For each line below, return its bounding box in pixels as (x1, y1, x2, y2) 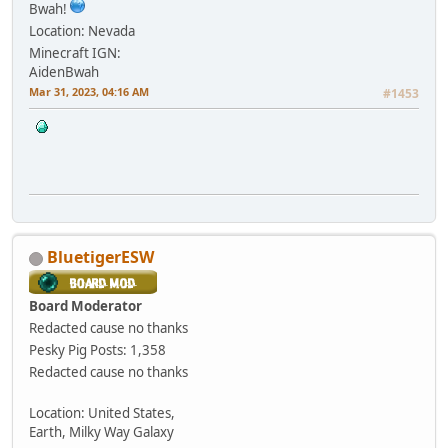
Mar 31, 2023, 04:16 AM (29, 84, 149, 100)
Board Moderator (29, 297, 142, 316)
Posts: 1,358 (90, 341, 166, 360)
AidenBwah (29, 63, 99, 82)
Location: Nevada (29, 22, 135, 41)
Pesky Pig (29, 341, 87, 360)
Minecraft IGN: (29, 44, 121, 63)
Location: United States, (29, 404, 175, 423)
